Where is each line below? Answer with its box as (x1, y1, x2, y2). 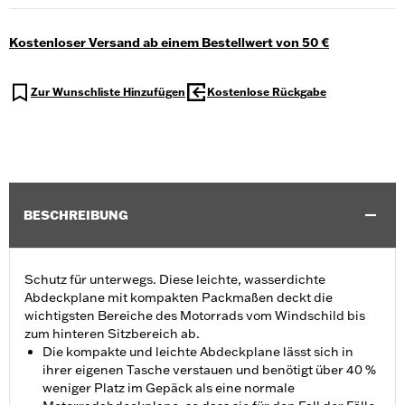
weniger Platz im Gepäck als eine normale (42, 380, 295, 397)
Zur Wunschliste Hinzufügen (31, 85, 185, 99)
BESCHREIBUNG (24, 207, 128, 224)
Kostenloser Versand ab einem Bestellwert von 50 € (9, 34, 329, 52)
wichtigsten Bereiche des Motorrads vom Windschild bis (24, 307, 365, 325)
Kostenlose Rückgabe (207, 85, 326, 99)
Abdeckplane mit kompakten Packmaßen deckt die (24, 289, 333, 306)
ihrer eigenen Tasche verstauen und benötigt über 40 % (42, 362, 376, 379)
